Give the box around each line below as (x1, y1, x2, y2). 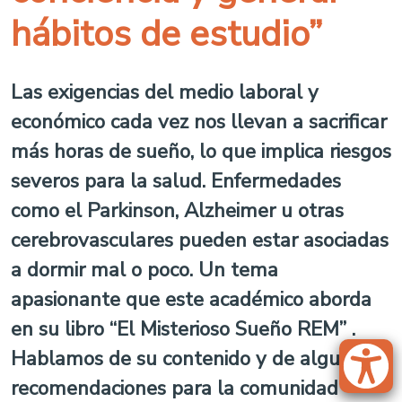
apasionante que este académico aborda (11, 285, 371, 313)
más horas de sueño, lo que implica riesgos (11, 137, 391, 165)
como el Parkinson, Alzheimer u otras (11, 197, 344, 224)
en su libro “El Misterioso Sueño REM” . (11, 315, 355, 343)
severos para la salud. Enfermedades (11, 167, 341, 195)
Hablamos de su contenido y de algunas (11, 345, 371, 372)
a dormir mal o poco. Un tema (11, 256, 278, 284)
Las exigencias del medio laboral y (11, 78, 319, 106)
